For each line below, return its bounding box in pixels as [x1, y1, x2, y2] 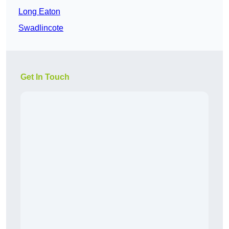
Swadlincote [18, 24, 63, 33]
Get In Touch [20, 73, 70, 82]
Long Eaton [18, 7, 60, 16]
